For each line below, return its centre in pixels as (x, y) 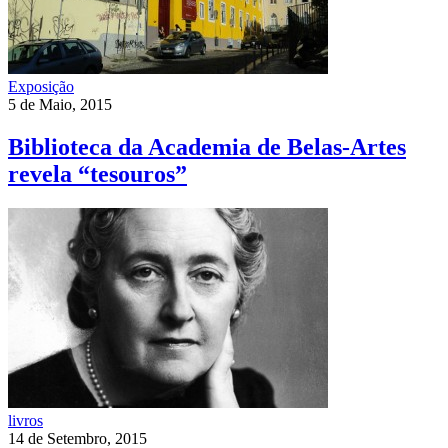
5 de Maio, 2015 (60, 104)
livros (25, 420)
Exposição (41, 86)
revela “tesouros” (97, 173)
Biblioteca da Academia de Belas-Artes (207, 146)
